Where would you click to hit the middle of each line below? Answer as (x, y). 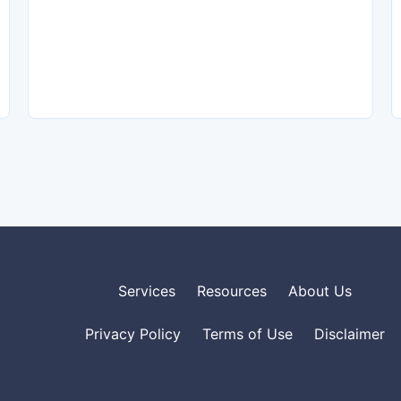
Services (147, 291)
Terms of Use (248, 334)
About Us (320, 291)
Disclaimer (350, 334)
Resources (232, 291)
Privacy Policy (133, 334)
